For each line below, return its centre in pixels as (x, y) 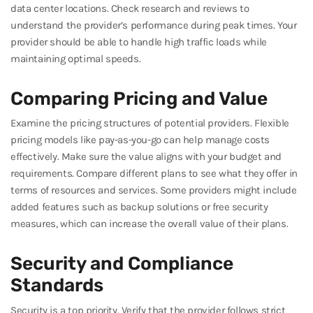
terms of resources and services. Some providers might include (154, 190)
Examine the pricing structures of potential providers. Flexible (150, 123)
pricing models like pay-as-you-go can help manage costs (140, 140)
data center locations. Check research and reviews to (130, 8)
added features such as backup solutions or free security (139, 207)
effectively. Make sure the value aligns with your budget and (146, 156)
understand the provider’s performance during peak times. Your (154, 25)
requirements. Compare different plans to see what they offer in (154, 173)
